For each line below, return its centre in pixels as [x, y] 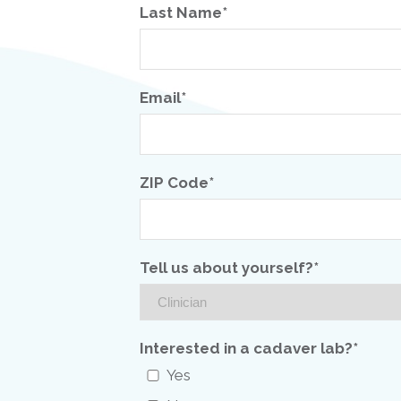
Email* [163, 98]
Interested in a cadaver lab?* [249, 348]
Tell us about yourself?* [229, 268]
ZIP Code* [177, 183]
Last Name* [183, 13]
